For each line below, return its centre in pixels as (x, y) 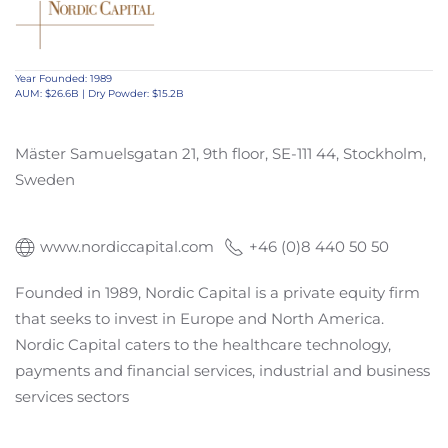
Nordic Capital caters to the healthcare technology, (203, 345)
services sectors (72, 397)
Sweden (45, 180)
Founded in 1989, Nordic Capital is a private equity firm (217, 293)
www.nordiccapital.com (127, 247)
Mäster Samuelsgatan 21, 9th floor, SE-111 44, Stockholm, (220, 154)
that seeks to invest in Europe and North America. (199, 319)
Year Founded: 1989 (63, 79)
